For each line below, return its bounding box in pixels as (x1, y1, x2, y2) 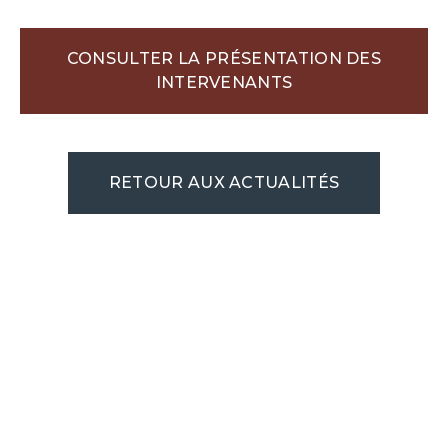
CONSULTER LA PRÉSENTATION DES (66, 49, 382, 69)
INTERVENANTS (155, 73, 293, 93)
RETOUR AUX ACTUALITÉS (108, 173, 340, 193)
